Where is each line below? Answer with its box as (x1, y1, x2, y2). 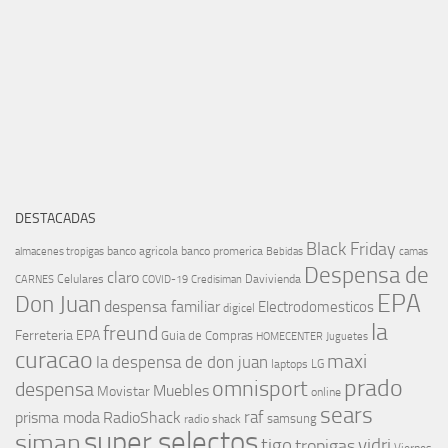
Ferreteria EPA (15, 327, 100, 345)
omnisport (212, 375, 308, 403)
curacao (15, 346, 93, 375)
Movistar (97, 383, 150, 401)
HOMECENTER (256, 329, 323, 344)
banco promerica (181, 244, 263, 259)
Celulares (57, 272, 104, 287)
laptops (271, 357, 308, 372)
